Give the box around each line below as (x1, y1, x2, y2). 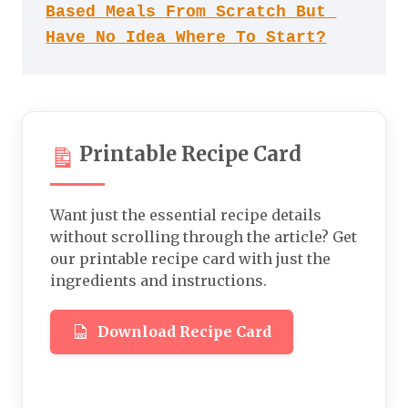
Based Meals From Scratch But (46, 3, 327, 22)
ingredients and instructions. (50, 270, 267, 290)
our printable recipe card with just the (50, 249, 331, 268)
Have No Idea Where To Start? (46, 28, 327, 47)
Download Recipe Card (97, 321, 271, 341)
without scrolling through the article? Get (50, 227, 357, 246)
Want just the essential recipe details (50, 205, 321, 224)
